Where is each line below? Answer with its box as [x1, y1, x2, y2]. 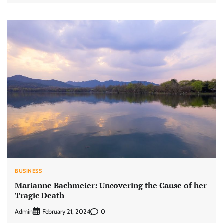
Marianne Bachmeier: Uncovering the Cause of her [15, 179, 207, 191]
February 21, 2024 [42, 208, 90, 216]
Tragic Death [15, 189, 64, 201]
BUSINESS [15, 167, 42, 175]
